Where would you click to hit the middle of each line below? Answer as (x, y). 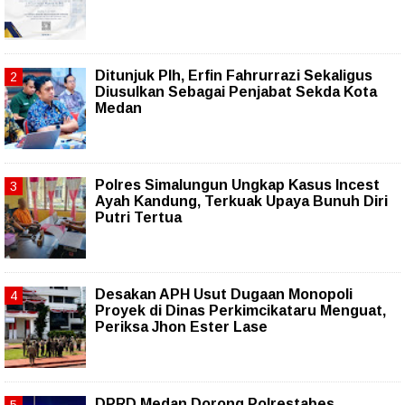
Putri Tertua (138, 217)
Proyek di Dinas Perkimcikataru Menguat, (240, 310)
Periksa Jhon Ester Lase (181, 326)
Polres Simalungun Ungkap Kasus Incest (237, 184)
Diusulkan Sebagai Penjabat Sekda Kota (236, 91)
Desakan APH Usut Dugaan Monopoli (224, 294)
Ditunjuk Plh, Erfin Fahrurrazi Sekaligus (234, 75)
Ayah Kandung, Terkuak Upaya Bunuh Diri (241, 201)
